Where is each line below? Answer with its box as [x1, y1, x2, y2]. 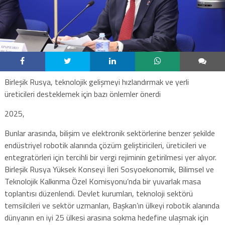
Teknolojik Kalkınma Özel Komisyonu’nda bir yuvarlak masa [4, 175, 201, 187]
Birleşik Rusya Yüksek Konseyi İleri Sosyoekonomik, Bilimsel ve [4, 163, 214, 175]
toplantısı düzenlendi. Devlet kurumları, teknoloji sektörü [4, 187, 193, 199]
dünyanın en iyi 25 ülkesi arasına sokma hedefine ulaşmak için [4, 211, 208, 223]
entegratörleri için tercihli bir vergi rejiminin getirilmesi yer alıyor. [4, 151, 216, 163]
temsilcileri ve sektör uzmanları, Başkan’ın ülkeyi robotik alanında [4, 199, 219, 211]
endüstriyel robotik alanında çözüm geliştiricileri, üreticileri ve [4, 139, 206, 151]
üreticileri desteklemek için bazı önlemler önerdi [4, 87, 161, 100]
